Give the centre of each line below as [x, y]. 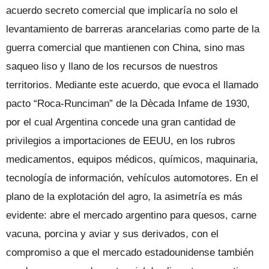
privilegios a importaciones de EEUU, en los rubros [121, 141]
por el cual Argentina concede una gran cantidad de [121, 122]
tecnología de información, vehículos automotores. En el [132, 178]
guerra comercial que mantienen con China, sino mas [125, 47]
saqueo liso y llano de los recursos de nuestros [112, 66]
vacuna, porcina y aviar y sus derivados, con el [112, 234]
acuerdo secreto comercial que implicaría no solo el [122, 10]
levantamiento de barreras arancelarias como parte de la [133, 29]
